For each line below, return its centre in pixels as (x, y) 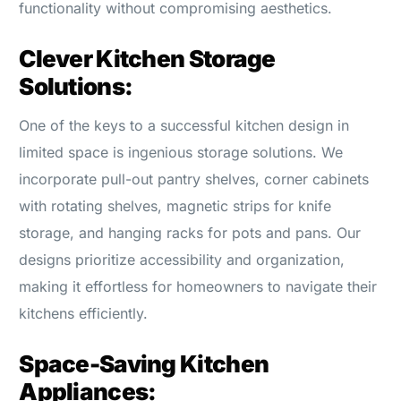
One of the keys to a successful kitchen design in (184, 125)
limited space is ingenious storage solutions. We (181, 152)
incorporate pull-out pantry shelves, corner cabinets (194, 179)
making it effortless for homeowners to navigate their (198, 286)
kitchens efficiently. (84, 313)
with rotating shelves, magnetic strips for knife (175, 205)
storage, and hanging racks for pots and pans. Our (190, 232)
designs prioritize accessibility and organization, (182, 259)
